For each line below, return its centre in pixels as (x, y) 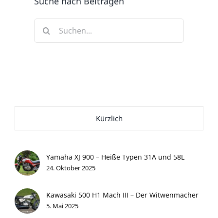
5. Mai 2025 (62, 206)
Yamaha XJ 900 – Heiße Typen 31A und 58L (115, 157)
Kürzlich (109, 118)
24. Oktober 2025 (71, 168)
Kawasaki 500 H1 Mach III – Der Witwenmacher (122, 195)
